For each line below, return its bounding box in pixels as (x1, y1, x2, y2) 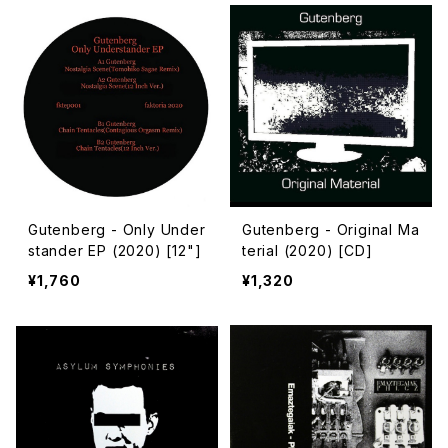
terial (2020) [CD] (242, 242, 373, 259)
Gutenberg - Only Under (28, 221, 206, 238)
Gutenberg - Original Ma (242, 221, 419, 238)
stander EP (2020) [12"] (28, 242, 202, 259)
